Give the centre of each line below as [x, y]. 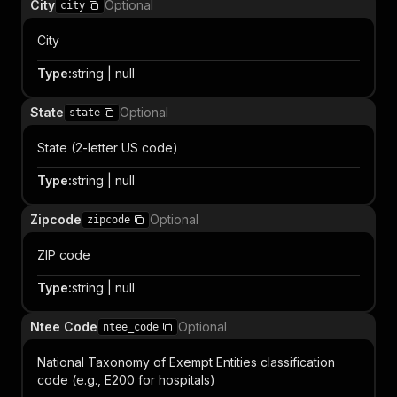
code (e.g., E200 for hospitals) [126, 380]
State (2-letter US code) [108, 148]
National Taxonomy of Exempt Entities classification [186, 362]
